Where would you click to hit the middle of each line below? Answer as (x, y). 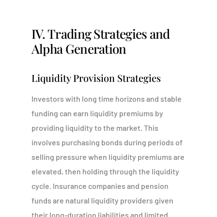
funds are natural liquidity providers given (102, 200)
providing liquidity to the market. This (95, 128)
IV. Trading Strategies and (101, 34)
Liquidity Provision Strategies (96, 78)
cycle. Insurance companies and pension (100, 186)
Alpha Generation (79, 49)
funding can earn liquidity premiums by (97, 113)
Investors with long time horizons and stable (106, 99)
